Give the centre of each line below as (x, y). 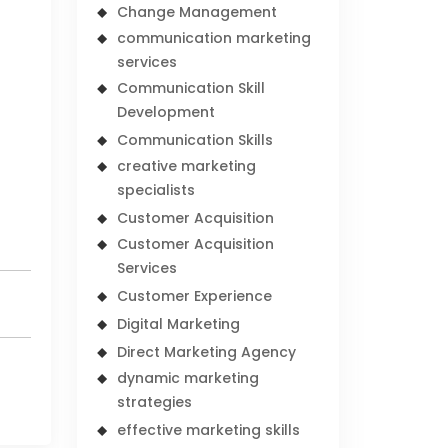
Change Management (197, 12)
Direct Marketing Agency (207, 352)
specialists (156, 190)
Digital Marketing (179, 324)
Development (166, 112)
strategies (155, 402)
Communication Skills (195, 140)
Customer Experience (195, 296)
